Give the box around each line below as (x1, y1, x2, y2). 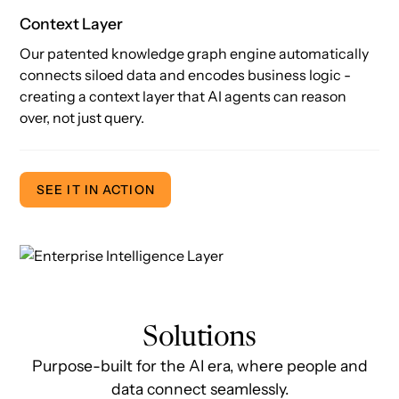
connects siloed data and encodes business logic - (20, 65, 352, 84)
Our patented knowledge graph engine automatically (20, 44, 370, 62)
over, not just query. (20, 108, 145, 126)
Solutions (142, 324, 256, 354)
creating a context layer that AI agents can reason (20, 86, 347, 105)
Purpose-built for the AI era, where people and (31, 356, 368, 376)
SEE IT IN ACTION (36, 182, 155, 199)
